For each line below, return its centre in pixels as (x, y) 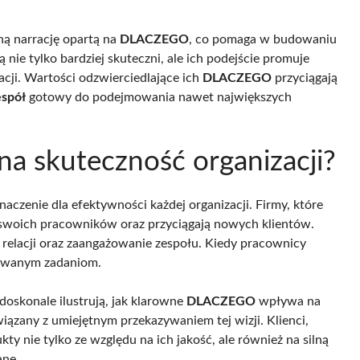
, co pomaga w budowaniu (263, 39)
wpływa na (288, 301)
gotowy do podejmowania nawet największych (159, 97)
